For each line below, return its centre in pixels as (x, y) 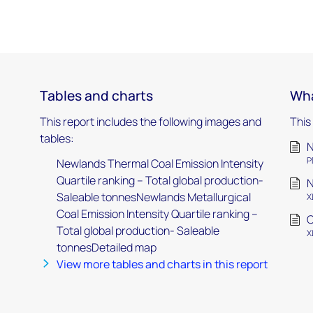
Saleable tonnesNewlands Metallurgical (153, 197)
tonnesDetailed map (106, 247)
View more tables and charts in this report (162, 264)
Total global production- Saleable (138, 230)
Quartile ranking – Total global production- (160, 180)
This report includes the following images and (150, 121)
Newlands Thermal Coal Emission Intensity (160, 163)
